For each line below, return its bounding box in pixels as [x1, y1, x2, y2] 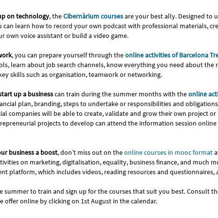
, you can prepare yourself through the [12, 50, 124, 59]
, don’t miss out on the [57, 147, 124, 157]
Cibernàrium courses [63, 11, 123, 20]
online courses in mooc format [124, 147, 213, 157]
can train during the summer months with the [54, 89, 188, 98]
